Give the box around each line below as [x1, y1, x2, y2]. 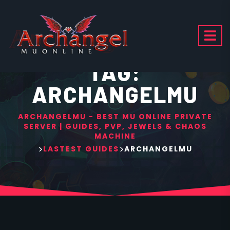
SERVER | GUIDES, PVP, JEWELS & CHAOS [23, 121, 207, 131]
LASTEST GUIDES [43, 144, 119, 154]
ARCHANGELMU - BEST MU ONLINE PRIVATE [17, 111, 213, 122]
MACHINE [94, 131, 136, 141]
